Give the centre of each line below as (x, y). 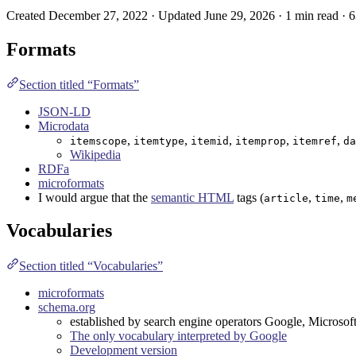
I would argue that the (95, 197)
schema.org (67, 308)
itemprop (261, 141)
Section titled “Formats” (79, 84)
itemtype (159, 141)
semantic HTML (192, 197)
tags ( (249, 197)
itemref (315, 141)
